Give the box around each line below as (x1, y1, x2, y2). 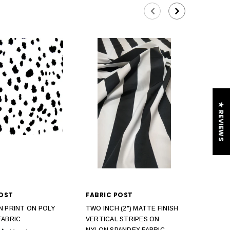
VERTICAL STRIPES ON (86, 216, 160, 223)
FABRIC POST (86, 190, 133, 200)
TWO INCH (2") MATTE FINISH (86, 205, 179, 213)
